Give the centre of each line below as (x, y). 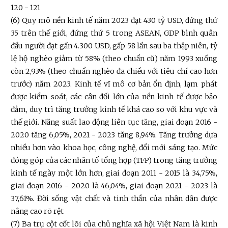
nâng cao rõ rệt (37, 211)
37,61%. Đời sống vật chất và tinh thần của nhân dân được (114, 199)
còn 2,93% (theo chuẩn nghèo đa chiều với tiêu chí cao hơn (114, 72)
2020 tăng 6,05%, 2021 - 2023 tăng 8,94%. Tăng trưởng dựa (114, 135)
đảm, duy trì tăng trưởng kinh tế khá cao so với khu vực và (114, 110)
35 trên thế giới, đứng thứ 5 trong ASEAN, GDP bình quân (114, 33)
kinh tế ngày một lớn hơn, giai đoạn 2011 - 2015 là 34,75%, (114, 173)
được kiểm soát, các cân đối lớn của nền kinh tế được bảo (114, 97)
